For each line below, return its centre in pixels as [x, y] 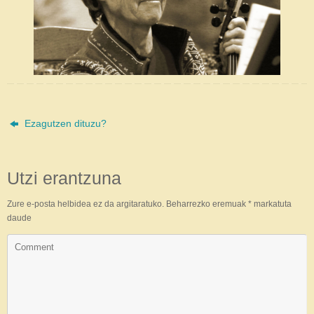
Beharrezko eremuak [207, 204]
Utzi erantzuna [64, 178]
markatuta [272, 204]
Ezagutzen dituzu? [64, 124]
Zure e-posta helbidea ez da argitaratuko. [86, 204]
